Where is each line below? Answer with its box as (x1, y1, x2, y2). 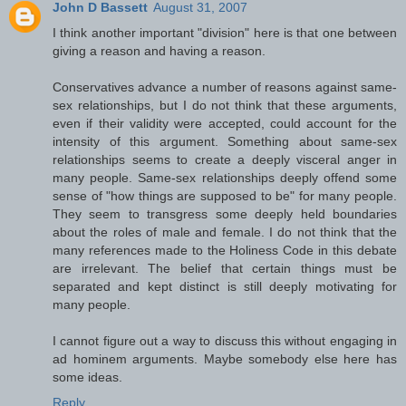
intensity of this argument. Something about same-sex (53, 133, 397, 149)
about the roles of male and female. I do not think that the (53, 224, 397, 239)
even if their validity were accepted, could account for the (53, 115, 397, 130)
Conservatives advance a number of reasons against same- (53, 79, 397, 94)
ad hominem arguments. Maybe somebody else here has (53, 351, 397, 366)
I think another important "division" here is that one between (53, 24, 397, 40)
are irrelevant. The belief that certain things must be (53, 260, 397, 275)
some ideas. (53, 369, 122, 384)
